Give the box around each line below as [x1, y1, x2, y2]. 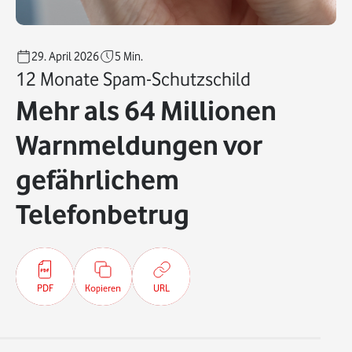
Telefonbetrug [16, 198, 189, 230]
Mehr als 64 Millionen [16, 94, 277, 126]
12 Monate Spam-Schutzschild [16, 68, 251, 90]
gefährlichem [16, 163, 179, 196]
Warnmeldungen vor [16, 129, 262, 161]
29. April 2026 [31, 49, 99, 64]
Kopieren [85, 281, 121, 294]
